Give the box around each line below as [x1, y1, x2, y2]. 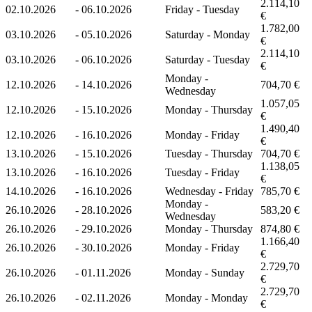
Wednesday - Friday [165, 185, 253, 197]
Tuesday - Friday [165, 166, 240, 178]
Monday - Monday [165, 291, 248, 304]
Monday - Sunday [165, 266, 244, 279]
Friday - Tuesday [165, 3, 240, 15]
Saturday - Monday [165, 28, 250, 40]
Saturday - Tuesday [165, 53, 250, 65]
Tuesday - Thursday [165, 147, 253, 159]
